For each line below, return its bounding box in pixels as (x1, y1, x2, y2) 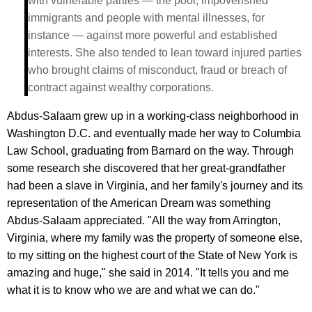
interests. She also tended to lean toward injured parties (28, 46, 302, 58)
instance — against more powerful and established (28, 29, 277, 41)
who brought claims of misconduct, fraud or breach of (28, 63, 287, 76)
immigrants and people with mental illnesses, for (28, 11, 265, 24)
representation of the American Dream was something (7, 196, 271, 209)
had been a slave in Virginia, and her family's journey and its (7, 179, 303, 192)
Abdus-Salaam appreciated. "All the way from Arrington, (7, 214, 281, 226)
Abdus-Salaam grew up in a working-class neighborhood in (7, 109, 299, 122)
